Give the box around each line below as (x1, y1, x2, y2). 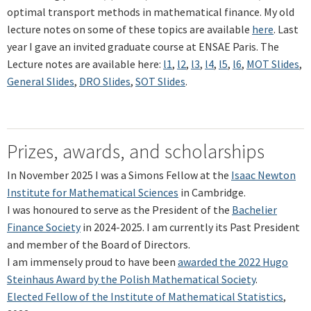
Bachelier (232, 202, 277, 217)
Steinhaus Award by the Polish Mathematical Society (7, 271, 255, 286)
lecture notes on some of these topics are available (7, 22, 252, 36)
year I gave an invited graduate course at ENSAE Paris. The (7, 39, 279, 53)
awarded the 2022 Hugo (178, 254, 288, 269)
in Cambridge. (178, 185, 248, 199)
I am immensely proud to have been (7, 254, 178, 269)
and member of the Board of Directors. (7, 237, 192, 251)
